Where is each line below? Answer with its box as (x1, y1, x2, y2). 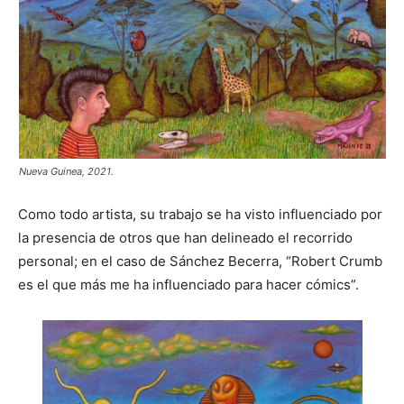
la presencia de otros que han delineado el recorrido (18, 228, 353, 246)
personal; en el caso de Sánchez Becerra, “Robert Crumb (18, 252, 382, 270)
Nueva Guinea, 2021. (18, 164, 114, 178)
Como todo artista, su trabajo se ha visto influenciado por (18, 205, 382, 223)
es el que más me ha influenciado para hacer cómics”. (18, 275, 359, 293)
